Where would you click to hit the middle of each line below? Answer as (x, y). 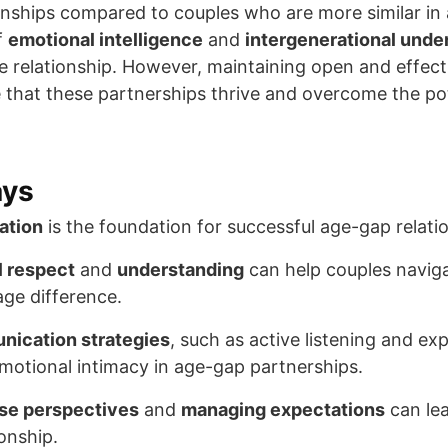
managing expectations (283, 410)
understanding (180, 270)
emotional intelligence (105, 40)
